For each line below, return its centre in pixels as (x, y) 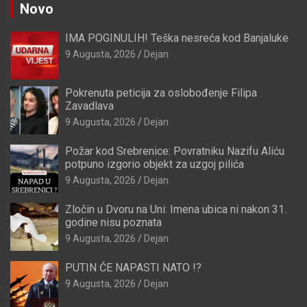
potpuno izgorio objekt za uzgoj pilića (155, 164)
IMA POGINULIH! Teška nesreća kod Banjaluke (177, 38)
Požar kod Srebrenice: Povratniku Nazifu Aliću (175, 151)
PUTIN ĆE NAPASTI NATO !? (133, 268)
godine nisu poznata (113, 223)
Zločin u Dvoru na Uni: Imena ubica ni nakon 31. (176, 210)
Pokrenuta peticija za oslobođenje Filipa (161, 93)
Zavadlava (89, 106)
